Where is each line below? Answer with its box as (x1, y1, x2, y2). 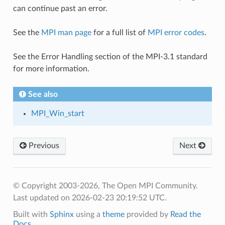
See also (28, 90, 58, 98)
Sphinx (49, 210, 74, 218)
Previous (26, 141, 59, 150)
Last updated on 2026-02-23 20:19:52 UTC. (13, 193, 167, 202)
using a (73, 210, 102, 218)
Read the (170, 210, 201, 218)
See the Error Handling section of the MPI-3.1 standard (13, 52, 207, 61)
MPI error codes (147, 28, 204, 37)
